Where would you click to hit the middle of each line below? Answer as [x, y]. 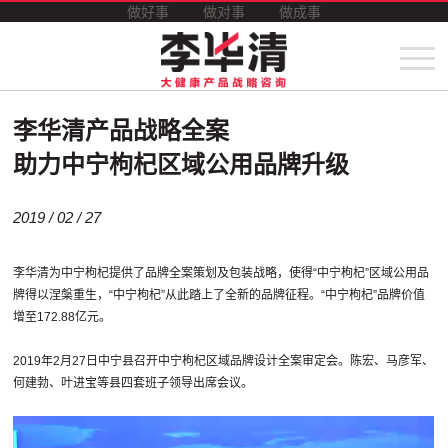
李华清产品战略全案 [121, 131]
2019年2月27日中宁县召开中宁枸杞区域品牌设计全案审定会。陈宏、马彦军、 [224, 361]
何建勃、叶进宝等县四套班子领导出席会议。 [133, 383]
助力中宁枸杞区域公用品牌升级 [181, 165]
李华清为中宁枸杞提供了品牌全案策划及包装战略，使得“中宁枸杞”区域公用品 [221, 273]
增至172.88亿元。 [62, 317]
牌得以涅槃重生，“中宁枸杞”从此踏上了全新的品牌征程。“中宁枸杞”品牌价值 [219, 295]
